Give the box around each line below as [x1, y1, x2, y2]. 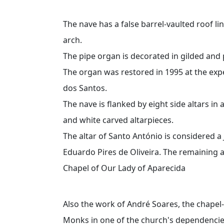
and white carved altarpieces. [63, 114, 173, 125]
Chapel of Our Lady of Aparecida [63, 162, 185, 173]
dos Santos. [63, 82, 107, 93]
